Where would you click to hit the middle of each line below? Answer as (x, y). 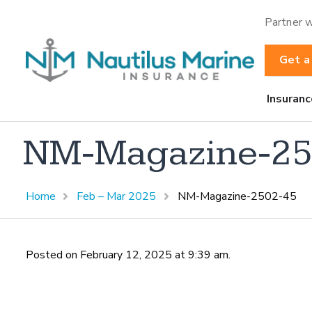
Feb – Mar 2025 (117, 196)
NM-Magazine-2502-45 (237, 196)
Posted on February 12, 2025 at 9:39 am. (128, 255)
